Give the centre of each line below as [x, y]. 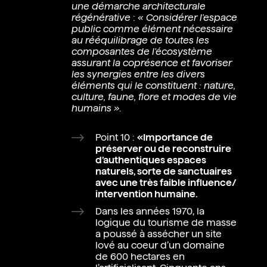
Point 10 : [116, 137]
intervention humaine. [147, 194]
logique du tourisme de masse [166, 223]
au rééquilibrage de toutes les [140, 40]
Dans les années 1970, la [150, 211]
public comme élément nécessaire [152, 29]
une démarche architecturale [139, 6]
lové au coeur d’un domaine [160, 245]
